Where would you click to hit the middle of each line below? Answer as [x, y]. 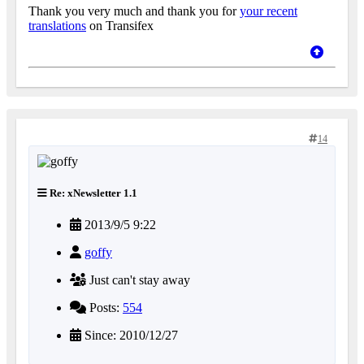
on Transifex [121, 26]
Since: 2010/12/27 [130, 336]
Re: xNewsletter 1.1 [92, 193]
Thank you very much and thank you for [134, 11]
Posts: [104, 308]
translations [57, 26]
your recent [269, 11]
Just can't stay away [138, 280]
